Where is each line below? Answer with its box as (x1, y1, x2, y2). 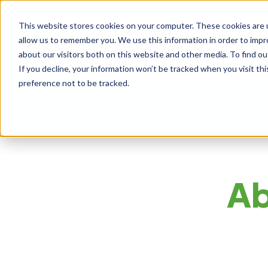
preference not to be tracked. (18, 77, 129, 88)
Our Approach (48, 100, 117, 113)
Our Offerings (136, 100, 203, 113)
